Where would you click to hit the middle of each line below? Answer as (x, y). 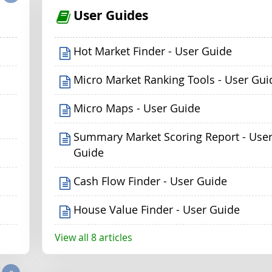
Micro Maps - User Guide (137, 108)
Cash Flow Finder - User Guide (151, 181)
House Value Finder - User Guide (157, 209)
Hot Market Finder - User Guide (153, 51)
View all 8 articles (93, 237)
